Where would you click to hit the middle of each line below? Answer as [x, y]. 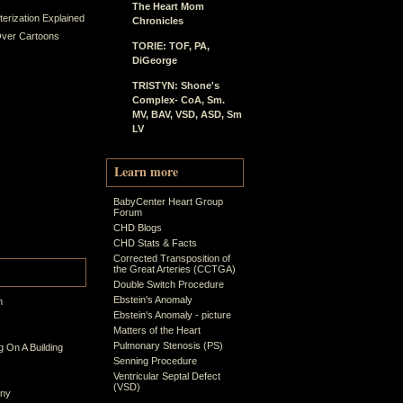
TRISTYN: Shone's [176, 85]
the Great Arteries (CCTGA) [175, 269]
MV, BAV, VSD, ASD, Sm [187, 114]
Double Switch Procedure [169, 284]
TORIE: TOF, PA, [171, 46]
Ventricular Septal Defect [167, 376]
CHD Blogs [138, 228]
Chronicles [158, 21]
